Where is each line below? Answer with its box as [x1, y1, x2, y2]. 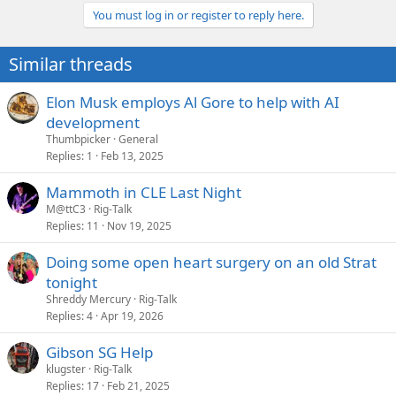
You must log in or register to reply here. [92, 6, 304, 23]
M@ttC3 [46, 201, 86, 217]
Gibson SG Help [46, 341, 153, 362]
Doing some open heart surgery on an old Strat [46, 251, 377, 272]
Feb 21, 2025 [107, 377, 170, 393]
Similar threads [9, 51, 133, 76]
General [118, 131, 158, 147]
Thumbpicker [46, 131, 110, 147]
